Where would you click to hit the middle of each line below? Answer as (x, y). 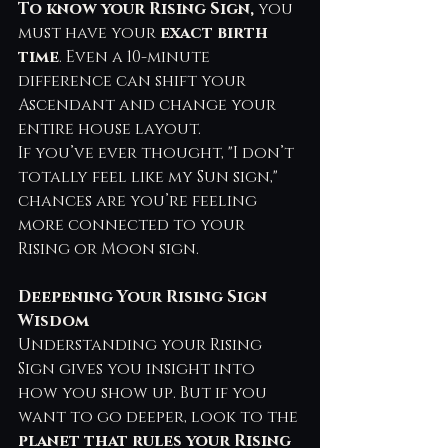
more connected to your (133, 224)
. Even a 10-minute (136, 56)
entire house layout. (109, 128)
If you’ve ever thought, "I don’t (158, 152)
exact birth (216, 32)
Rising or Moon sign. (108, 248)
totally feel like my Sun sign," (150, 176)
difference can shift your (134, 80)
